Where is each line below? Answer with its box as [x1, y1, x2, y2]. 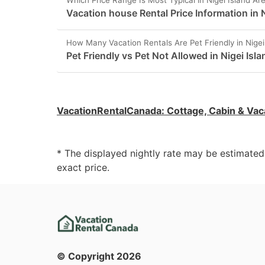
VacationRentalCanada [57, 105, 161, 117]
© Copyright [57, 250, 117, 262]
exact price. [57, 161, 109, 173]
